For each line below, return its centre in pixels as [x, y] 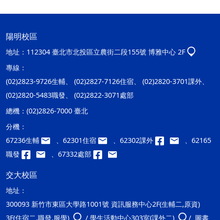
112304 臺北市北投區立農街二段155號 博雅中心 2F [106, 52]
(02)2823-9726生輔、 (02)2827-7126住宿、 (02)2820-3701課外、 [107, 81]
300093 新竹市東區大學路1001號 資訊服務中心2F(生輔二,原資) [103, 204]
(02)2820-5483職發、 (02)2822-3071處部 [70, 95]
